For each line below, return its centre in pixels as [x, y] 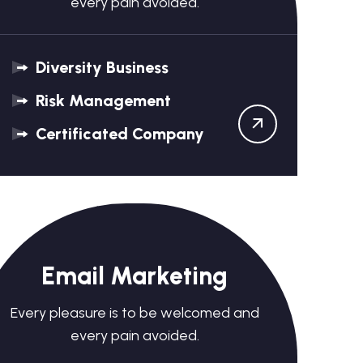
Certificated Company [117, 134]
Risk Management [101, 100]
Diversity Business [100, 67]
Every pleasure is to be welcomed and [135, 313]
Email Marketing [135, 276]
